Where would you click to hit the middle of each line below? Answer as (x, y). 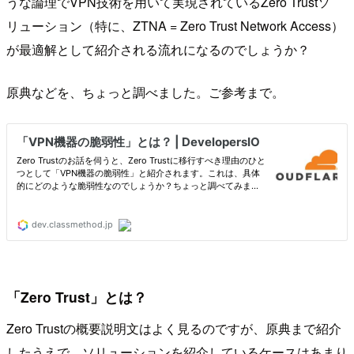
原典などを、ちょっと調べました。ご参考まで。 (145, 92)
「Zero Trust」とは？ (77, 297)
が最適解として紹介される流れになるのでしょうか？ (158, 49)
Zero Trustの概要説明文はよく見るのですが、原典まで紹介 (174, 328)
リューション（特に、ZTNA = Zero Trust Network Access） (175, 25)
